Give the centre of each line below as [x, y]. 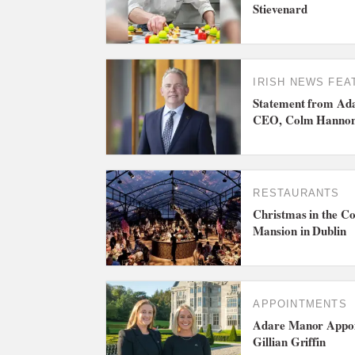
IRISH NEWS [289, 82]
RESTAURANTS [296, 193]
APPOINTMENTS [300, 304]
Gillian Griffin [289, 342]
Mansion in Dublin [300, 231]
